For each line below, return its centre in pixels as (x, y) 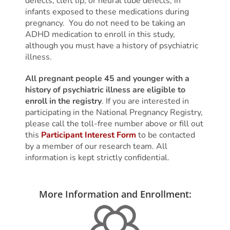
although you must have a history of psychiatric (111, 46)
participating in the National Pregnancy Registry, (114, 113)
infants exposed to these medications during (107, 12)
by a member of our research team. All (96, 147)
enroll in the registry (63, 101)
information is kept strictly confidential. (97, 158)
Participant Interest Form (88, 135)
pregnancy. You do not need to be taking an (105, 23)
